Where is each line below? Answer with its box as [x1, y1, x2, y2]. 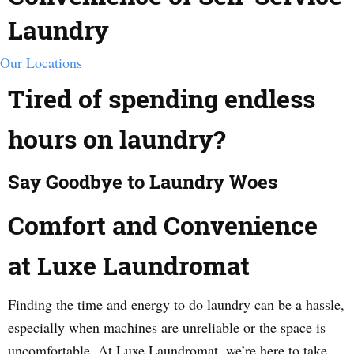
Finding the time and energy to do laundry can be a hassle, [8, 295, 345, 314]
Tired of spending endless [8, 81, 315, 115]
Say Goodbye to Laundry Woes [8, 169, 277, 194]
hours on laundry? [8, 122, 225, 156]
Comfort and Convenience [8, 208, 318, 242]
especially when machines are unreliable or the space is [8, 318, 326, 337]
